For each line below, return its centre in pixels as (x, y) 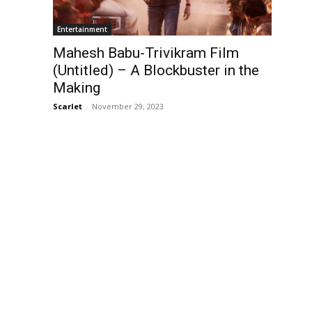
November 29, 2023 (128, 106)
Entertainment (82, 29)
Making (77, 87)
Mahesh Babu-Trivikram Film (146, 53)
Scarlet (68, 106)
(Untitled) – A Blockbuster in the (156, 70)
